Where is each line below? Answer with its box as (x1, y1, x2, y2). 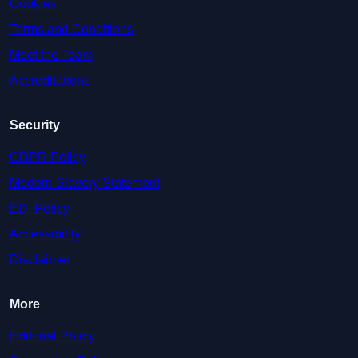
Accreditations (10, 74, 90, 88)
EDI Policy (10, 201, 70, 216)
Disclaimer (10, 253, 70, 267)
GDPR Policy (10, 150, 86, 165)
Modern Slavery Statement (10, 176, 160, 190)
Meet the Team (10, 48, 93, 62)
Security (10, 118, 60, 133)
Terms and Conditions (10, 22, 133, 37)
